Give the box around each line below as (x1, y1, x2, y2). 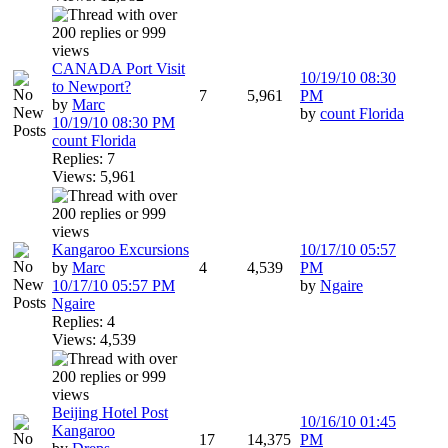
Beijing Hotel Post (52, 404, 168, 421)
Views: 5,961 (52, 168, 136, 185)
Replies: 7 (52, 150, 115, 167)
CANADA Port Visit (52, 60, 185, 77)
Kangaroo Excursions (52, 241, 189, 258)
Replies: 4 (52, 313, 115, 330)
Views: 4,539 (52, 331, 136, 348)
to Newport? (52, 78, 131, 95)
